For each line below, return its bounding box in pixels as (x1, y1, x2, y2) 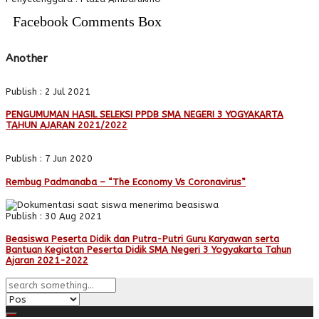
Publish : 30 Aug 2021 (6, 210, 102, 221)
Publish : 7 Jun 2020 (6, 153, 93, 164)
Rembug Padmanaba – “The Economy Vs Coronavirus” (6, 176, 246, 187)
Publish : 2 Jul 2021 (6, 85, 90, 97)
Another (6, 51, 48, 65)
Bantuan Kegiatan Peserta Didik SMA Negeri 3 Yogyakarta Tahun (6, 244, 291, 256)
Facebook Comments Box (13, 14, 162, 30)
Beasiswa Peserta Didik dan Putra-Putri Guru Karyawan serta (6, 234, 279, 245)
